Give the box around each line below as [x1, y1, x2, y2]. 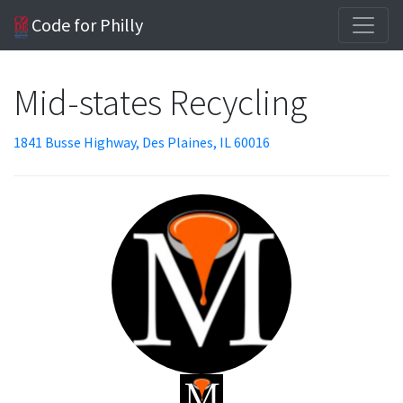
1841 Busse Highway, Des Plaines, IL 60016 [13, 133, 270, 151]
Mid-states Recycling [13, 80, 311, 125]
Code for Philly [28, 13, 144, 36]
